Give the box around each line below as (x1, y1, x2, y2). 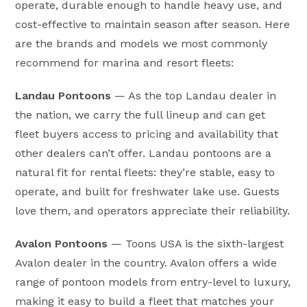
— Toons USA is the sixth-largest (108, 236, 284, 250)
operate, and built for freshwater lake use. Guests (15, 184, 280, 198)
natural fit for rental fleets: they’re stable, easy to (15, 165, 275, 179)
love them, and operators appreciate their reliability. (15, 204, 291, 217)
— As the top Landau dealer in (111, 88, 277, 102)
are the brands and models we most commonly (15, 36, 268, 50)
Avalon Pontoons (15, 236, 108, 250)
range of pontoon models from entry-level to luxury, (15, 275, 291, 288)
